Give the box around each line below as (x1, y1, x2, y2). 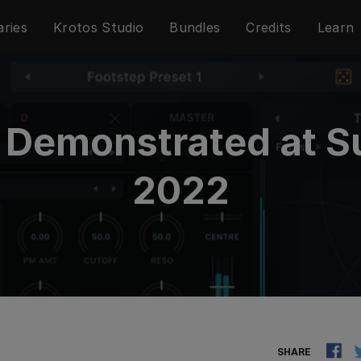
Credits (246, 19, 292, 35)
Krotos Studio (53, 19, 144, 35)
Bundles (169, 19, 221, 35)
